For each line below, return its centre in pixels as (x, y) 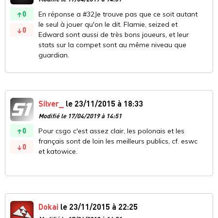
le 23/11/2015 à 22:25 (98, 207)
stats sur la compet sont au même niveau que (112, 45)
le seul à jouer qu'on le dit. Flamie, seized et (108, 25)
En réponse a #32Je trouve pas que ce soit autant (118, 14)
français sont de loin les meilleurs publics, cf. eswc (118, 141)
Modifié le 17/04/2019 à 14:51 (80, 116)
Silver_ (51, 104)
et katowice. (58, 152)
